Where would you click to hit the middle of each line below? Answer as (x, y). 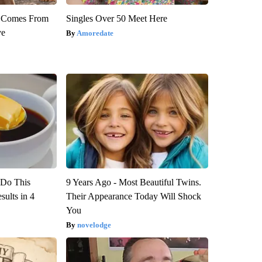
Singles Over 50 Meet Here (116, 19)
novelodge (94, 225)
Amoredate (95, 33)
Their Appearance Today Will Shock (133, 196)
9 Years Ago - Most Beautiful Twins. (133, 182)
